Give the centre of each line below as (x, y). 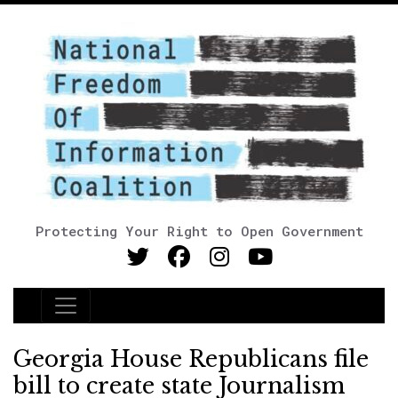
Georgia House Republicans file (191, 359)
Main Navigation (123, 316)
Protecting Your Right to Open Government (199, 231)
